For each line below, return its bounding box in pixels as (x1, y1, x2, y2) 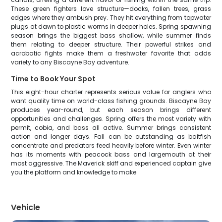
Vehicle (11, 202, 41, 213)
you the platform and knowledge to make (11, 168, 137, 176)
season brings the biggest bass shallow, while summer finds (11, 31, 211, 40)
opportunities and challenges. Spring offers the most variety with (11, 114, 211, 123)
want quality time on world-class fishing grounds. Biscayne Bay (11, 97, 211, 105)
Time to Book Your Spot (11, 74, 96, 84)
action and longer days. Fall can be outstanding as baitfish (11, 132, 211, 141)
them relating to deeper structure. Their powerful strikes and (11, 40, 211, 49)
